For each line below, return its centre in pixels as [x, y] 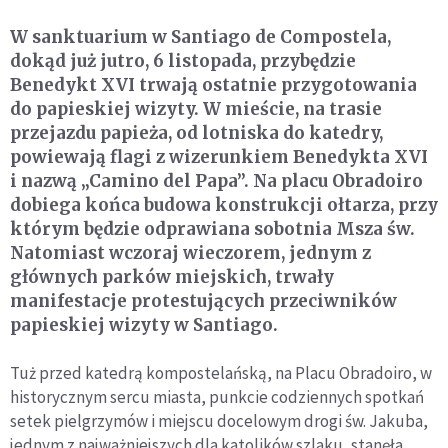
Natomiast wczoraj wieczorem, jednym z [190, 252]
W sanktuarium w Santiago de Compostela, [200, 36]
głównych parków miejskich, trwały [172, 276]
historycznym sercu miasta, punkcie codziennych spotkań [217, 396]
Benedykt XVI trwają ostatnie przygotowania [213, 84]
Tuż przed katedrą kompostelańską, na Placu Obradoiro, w [221, 372]
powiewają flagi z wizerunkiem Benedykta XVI [219, 156]
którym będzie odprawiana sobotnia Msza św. [212, 228]
